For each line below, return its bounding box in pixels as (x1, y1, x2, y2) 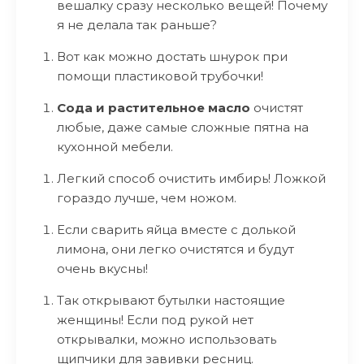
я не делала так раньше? (57, 17, 217, 32)
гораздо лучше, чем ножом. (57, 190, 236, 206)
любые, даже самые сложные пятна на (57, 119, 309, 135)
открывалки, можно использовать (57, 331, 276, 347)
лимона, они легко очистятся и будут (57, 241, 294, 257)
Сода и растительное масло (57, 100, 250, 115)
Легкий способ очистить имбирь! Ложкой (57, 171, 326, 186)
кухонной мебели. (57, 139, 173, 154)
